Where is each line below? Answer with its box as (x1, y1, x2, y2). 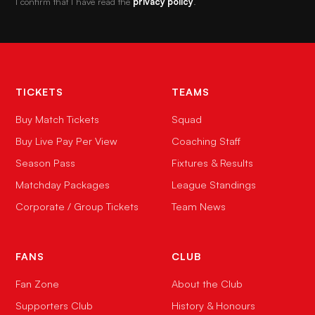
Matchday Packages (15, 178, 110, 191)
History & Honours (172, 299, 255, 311)
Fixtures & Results (172, 156, 253, 169)
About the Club (172, 277, 243, 290)
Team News (172, 200, 226, 212)
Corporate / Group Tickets (15, 200, 139, 212)
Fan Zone (15, 277, 60, 290)
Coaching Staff (172, 134, 240, 147)
